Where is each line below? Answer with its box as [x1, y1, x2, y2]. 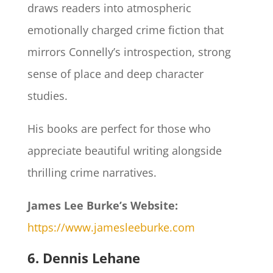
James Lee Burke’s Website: [27, 198, 178, 213]
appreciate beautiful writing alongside [27, 143, 222, 158]
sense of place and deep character [27, 66, 204, 82]
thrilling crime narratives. [27, 165, 157, 180]
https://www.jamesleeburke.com [27, 220, 195, 235]
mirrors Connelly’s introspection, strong [27, 44, 231, 60]
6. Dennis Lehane [27, 249, 140, 268]
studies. [27, 88, 71, 104]
